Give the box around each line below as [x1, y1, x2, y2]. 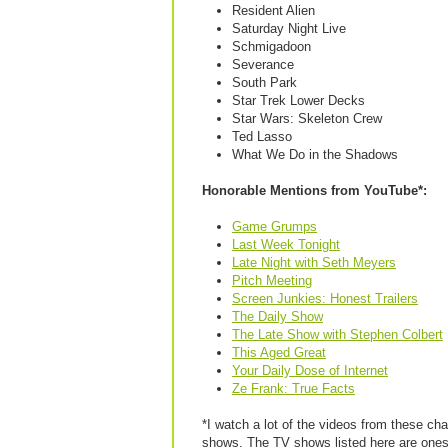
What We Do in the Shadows [232, 147, 398, 162]
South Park [232, 75, 297, 90]
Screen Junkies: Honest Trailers [232, 291, 418, 306]
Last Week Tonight [232, 237, 340, 252]
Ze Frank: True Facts [232, 381, 355, 396]
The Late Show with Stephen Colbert [232, 327, 443, 342]
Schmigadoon [232, 39, 311, 54]
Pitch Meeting [232, 273, 312, 288]
